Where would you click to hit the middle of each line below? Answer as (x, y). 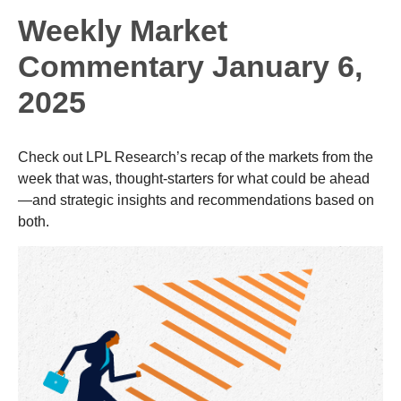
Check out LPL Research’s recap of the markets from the (196, 157)
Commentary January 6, (190, 66)
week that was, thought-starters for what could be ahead (194, 178)
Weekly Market (123, 30)
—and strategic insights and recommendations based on (196, 200)
